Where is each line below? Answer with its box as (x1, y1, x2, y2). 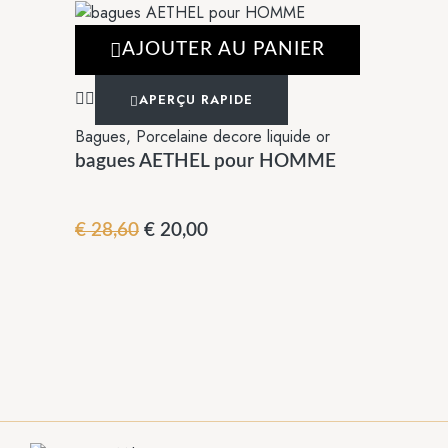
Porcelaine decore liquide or (136, 125, 330, 149)
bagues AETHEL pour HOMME (75, 152, 336, 172)
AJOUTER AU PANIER (122, 40, 325, 60)
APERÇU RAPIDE (139, 90, 253, 110)
